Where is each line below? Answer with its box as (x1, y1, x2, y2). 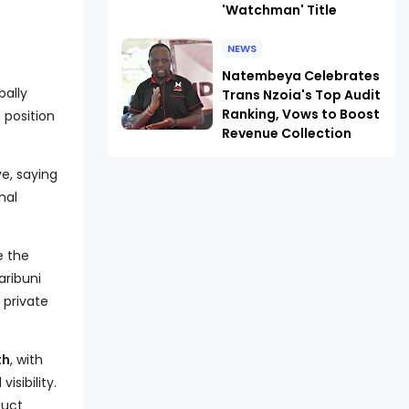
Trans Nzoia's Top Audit (221, 86, 381, 104)
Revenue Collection (221, 124, 351, 142)
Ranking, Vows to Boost (221, 105, 380, 123)
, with (10, 351, 44, 369)
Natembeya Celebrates (221, 67, 380, 85)
